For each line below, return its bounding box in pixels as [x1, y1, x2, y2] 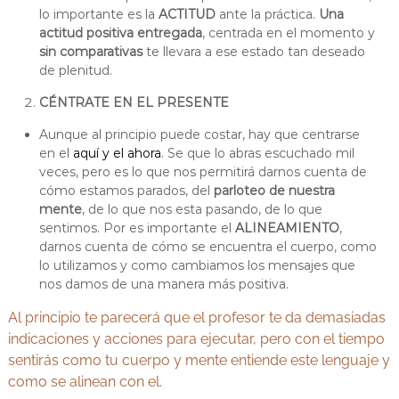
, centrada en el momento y [201, 25, 375, 42]
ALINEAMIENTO [234, 220, 339, 237]
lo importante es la [38, 6, 159, 23]
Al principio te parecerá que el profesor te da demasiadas [7, 309, 386, 327]
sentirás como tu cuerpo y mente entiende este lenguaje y [7, 352, 390, 370]
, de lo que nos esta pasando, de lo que [81, 201, 322, 218]
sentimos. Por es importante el [38, 220, 235, 237]
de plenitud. [38, 62, 112, 79]
